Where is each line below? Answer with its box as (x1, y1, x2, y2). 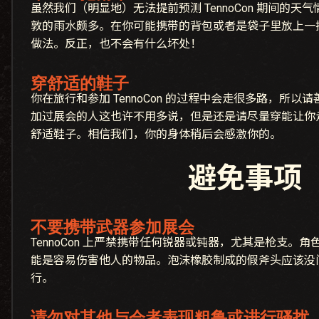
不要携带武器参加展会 (31, 217, 194, 237)
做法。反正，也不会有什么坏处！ (31, 37, 202, 51)
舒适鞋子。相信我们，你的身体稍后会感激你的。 (31, 127, 281, 142)
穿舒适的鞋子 (31, 74, 129, 94)
